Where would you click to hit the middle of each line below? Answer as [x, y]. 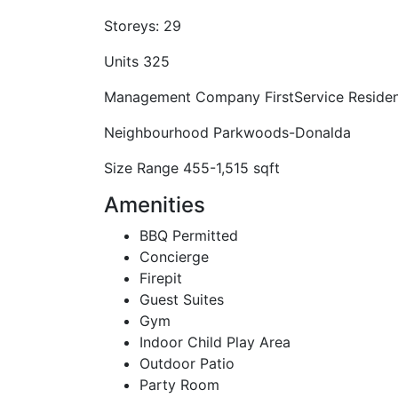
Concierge [174, 257]
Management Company [182, 97]
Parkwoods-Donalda [282, 132]
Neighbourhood [156, 132]
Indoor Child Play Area [215, 342]
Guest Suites [182, 299]
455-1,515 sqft [231, 168]
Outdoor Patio [187, 363]
